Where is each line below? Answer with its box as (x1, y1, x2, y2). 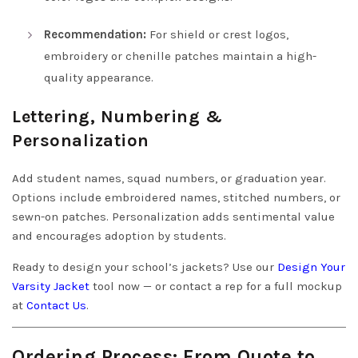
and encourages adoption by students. (12, 228, 226, 243)
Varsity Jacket (12, 278, 89, 293)
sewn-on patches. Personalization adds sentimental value (12, 209, 335, 224)
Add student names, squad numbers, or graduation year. (12, 170, 326, 185)
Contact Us (26, 297, 86, 312)
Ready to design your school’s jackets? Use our (12, 259, 277, 274)
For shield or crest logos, (146, 26, 288, 42)
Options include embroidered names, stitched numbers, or (12, 189, 340, 205)
